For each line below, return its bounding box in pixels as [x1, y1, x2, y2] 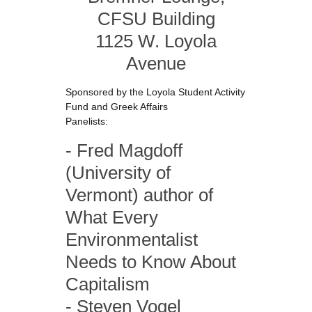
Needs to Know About [65, 251, 236, 272]
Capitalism [65, 274, 150, 295]
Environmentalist [65, 229, 198, 250]
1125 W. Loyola [95, 31, 217, 52]
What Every [65, 207, 158, 228]
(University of [65, 162, 171, 183]
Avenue [126, 53, 186, 74]
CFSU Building [97, 8, 215, 29]
